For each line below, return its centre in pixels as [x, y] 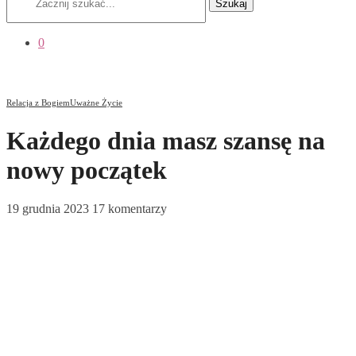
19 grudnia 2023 [48, 209]
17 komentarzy [130, 209]
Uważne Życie [96, 103]
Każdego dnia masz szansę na [166, 140]
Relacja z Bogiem [38, 103]
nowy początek [87, 170]
